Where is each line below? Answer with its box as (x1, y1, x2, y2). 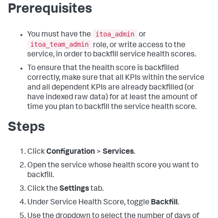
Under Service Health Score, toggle (27, 199, 151, 207)
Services (103, 148, 134, 157)
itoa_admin (95, 30, 134, 38)
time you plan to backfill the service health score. (27, 104, 197, 112)
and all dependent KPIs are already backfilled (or (27, 84, 194, 92)
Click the (27, 185, 59, 194)
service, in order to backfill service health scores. (27, 51, 196, 59)
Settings (59, 185, 89, 194)
